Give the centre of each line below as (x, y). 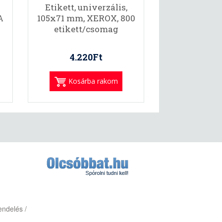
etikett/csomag (86, 29)
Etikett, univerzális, (86, 7)
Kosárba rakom (93, 81)
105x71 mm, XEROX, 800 (86, 18)
